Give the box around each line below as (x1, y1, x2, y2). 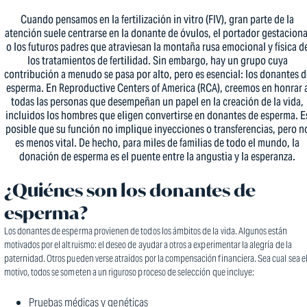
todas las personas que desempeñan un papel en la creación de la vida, (11, 95, 304, 110)
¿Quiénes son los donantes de (3, 178, 256, 202)
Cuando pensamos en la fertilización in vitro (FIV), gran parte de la (21, 12, 294, 27)
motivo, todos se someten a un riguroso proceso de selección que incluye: (3, 266, 255, 279)
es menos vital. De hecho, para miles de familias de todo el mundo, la (15, 136, 299, 151)
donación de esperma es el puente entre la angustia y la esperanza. (19, 149, 295, 164)
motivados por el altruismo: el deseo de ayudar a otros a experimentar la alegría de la (3, 238, 292, 251)
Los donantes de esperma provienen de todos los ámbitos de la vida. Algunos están (3, 225, 288, 238)
